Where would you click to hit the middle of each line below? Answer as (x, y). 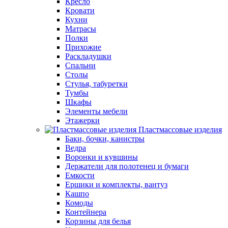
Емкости (80, 175)
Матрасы (81, 29)
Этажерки (82, 120)
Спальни (80, 65)
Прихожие (83, 47)
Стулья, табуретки (96, 84)
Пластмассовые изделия (180, 130)
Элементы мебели (96, 111)
